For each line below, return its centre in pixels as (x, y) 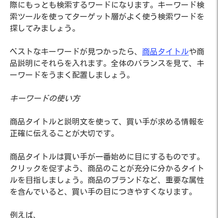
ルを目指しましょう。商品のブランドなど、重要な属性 (107, 180)
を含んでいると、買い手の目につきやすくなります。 (103, 191)
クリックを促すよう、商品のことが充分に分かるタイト (107, 168)
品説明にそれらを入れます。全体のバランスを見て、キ (107, 63)
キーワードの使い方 (45, 98)
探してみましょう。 (45, 28)
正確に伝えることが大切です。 (64, 133)
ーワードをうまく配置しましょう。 (72, 75)
